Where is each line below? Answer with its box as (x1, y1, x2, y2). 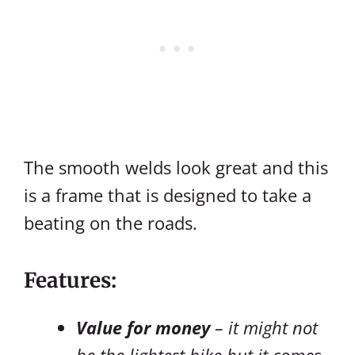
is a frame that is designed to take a (24, 182, 311, 207)
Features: (24, 266, 116, 293)
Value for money (76, 315, 210, 339)
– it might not (210, 315, 318, 339)
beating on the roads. (24, 210, 197, 235)
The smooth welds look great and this (24, 155, 328, 179)
